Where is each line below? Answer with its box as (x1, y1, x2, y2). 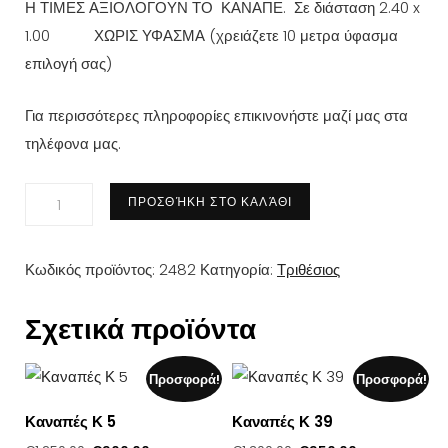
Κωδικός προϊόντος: (25, 259, 159, 281)
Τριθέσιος (277, 259, 340, 281)
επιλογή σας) (25, 52, 112, 74)
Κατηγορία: (200, 259, 277, 281)
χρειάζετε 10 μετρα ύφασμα (216, 24, 398, 46)
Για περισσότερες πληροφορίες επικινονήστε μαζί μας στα (25, 105, 408, 127)
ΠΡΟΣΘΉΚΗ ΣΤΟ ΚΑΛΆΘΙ (127, 193, 293, 211)
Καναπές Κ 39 (231, 411, 333, 432)
